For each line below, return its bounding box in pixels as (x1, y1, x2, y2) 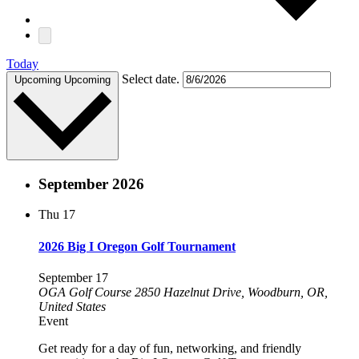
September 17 (38, 270, 108, 284)
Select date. (122, 72, 183, 87)
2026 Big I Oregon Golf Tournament (38, 239, 236, 253)
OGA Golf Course (38, 284, 135, 299)
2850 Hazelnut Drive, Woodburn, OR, (135, 284, 328, 299)
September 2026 (38, 175, 144, 192)
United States (38, 299, 106, 313)
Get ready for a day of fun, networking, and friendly (38, 341, 301, 355)
